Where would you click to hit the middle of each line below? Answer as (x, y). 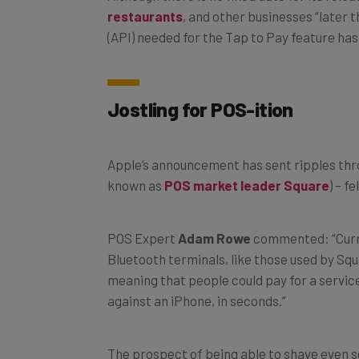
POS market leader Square (247, 167)
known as (136, 167)
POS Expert (143, 220)
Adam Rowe (214, 220)
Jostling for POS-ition (200, 91)
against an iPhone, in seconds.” (197, 282)
